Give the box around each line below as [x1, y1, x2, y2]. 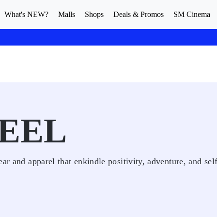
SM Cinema [173, 10, 210, 18]
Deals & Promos [113, 10, 164, 18]
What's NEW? [4, 10, 48, 18]
